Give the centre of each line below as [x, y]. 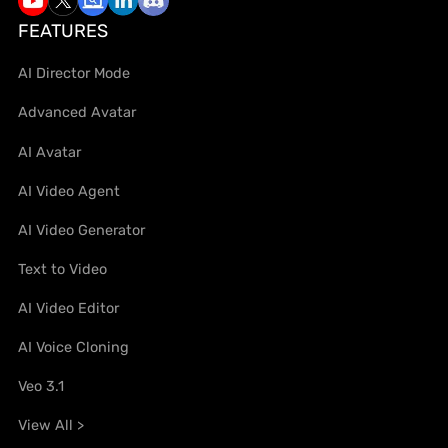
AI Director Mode [74, 73]
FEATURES [63, 31]
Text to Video [63, 268]
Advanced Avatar [77, 112]
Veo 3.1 [41, 385]
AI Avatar [50, 151]
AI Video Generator [82, 229]
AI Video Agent [69, 190]
